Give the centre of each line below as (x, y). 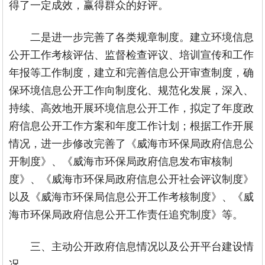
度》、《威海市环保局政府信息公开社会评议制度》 (132, 178)
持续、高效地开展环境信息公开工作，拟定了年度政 (132, 107)
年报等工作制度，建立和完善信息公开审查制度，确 (132, 72)
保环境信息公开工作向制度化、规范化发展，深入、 (132, 89)
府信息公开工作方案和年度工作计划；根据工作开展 (132, 125)
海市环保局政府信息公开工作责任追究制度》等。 (126, 214)
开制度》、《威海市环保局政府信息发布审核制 (121, 160)
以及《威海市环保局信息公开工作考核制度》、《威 (132, 196)
